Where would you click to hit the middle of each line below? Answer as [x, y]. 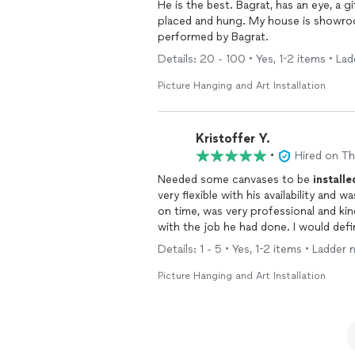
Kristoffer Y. [233, 138]
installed [212, 243]
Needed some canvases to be [235, 179]
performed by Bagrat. [213, 37]
